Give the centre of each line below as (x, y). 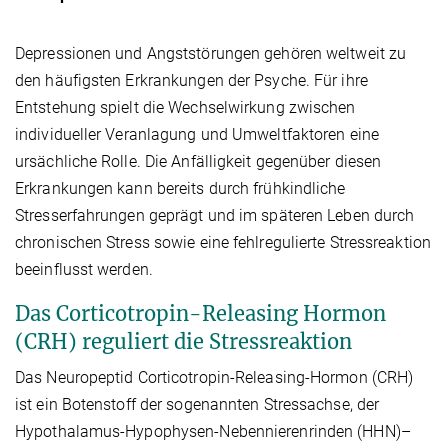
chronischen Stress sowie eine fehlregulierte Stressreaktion (223, 242)
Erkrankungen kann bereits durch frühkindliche (180, 188)
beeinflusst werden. (84, 269)
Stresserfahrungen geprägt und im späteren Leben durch (215, 215)
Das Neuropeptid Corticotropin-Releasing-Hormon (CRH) (214, 377)
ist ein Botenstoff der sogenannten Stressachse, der (197, 404)
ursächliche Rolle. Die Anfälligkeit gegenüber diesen (198, 161)
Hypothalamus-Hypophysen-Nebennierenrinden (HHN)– (213, 431)
